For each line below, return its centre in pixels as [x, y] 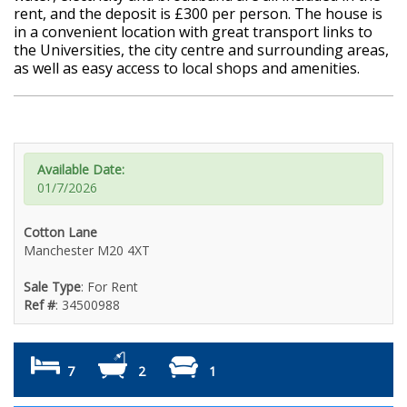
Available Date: [81, 169]
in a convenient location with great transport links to [193, 31]
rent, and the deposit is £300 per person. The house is [198, 13]
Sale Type [52, 286]
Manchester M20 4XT [87, 250]
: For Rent [109, 286]
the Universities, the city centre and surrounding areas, [201, 50]
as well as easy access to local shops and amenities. [187, 68]
